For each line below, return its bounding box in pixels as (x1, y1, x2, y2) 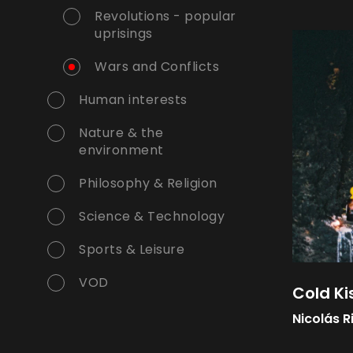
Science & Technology (79, 207, 225, 226)
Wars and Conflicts (95, 58, 219, 76)
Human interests (79, 91, 188, 110)
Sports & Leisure (79, 240, 184, 259)
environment (79, 141, 164, 160)
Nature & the (79, 124, 163, 143)
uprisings (95, 24, 153, 43)
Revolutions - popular (95, 7, 236, 26)
